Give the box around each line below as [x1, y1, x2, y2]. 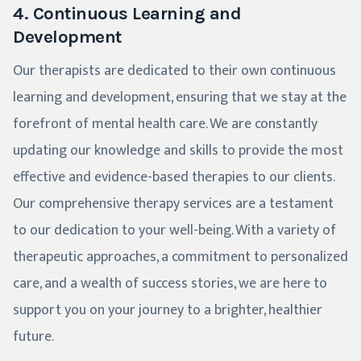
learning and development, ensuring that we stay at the [13, 85, 346, 110]
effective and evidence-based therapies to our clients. [13, 165, 335, 190]
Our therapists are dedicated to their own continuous [13, 59, 336, 84]
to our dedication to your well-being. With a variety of [13, 218, 336, 243]
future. [13, 325, 54, 350]
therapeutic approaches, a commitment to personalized [13, 245, 348, 270]
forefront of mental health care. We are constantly [13, 112, 317, 137]
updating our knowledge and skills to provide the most [13, 139, 343, 164]
